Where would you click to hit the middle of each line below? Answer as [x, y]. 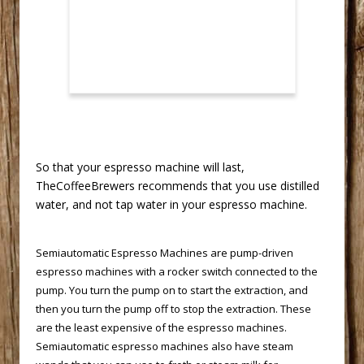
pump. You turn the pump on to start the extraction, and [172, 290]
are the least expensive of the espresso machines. [161, 328]
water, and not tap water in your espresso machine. [171, 205]
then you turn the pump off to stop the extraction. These [173, 309]
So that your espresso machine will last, [140, 167]
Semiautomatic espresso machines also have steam [165, 347]
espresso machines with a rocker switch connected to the [177, 272]
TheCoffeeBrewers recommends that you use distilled [178, 186]
